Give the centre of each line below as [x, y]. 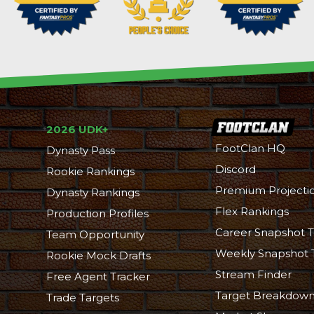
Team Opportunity [95, 235]
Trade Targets [83, 298]
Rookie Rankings [90, 172]
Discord [235, 170]
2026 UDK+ [77, 130]
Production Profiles [97, 214]
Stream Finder [253, 275]
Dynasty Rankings [93, 193]
